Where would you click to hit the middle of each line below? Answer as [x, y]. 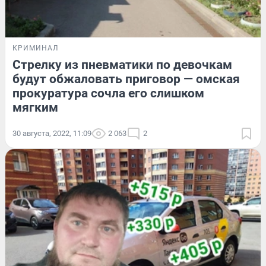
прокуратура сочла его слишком [108, 94]
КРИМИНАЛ [35, 48]
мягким [35, 108]
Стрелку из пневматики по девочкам [122, 65]
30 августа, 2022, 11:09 [52, 134]
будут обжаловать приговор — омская [126, 79]
